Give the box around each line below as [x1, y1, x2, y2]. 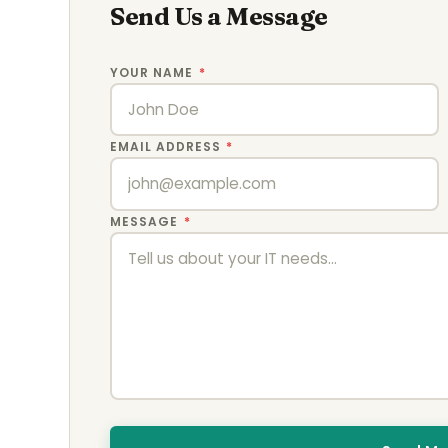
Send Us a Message [110, 2, 328, 32]
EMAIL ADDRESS [110, 138, 225, 156]
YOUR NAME [110, 64, 197, 82]
